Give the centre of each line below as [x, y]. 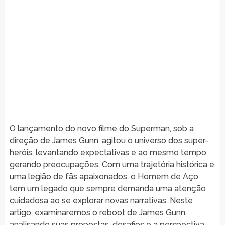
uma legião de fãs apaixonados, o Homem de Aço [104, 176]
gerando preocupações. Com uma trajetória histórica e [112, 164]
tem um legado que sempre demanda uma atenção [107, 188]
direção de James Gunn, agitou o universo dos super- [109, 140]
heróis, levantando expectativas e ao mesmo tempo [108, 152]
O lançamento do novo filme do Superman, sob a [101, 128]
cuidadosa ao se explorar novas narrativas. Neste [101, 200]
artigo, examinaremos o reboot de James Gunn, [98, 212]
